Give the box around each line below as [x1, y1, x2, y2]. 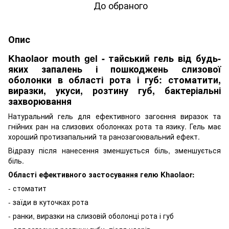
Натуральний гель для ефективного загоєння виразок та [8, 110, 221, 121]
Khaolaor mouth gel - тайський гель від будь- [8, 51, 221, 65]
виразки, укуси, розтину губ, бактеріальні [8, 83, 221, 97]
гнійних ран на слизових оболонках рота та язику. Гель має [8, 121, 221, 131]
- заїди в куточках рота [8, 196, 88, 207]
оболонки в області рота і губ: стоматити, [8, 73, 221, 86]
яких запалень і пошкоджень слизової [8, 62, 221, 76]
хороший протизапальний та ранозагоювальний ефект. [8, 131, 200, 142]
